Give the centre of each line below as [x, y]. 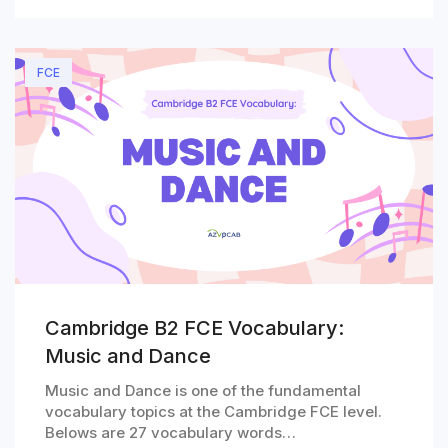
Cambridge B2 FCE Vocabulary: [194, 327]
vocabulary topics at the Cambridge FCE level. [213, 411]
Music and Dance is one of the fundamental [203, 390]
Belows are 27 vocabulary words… [170, 432]
